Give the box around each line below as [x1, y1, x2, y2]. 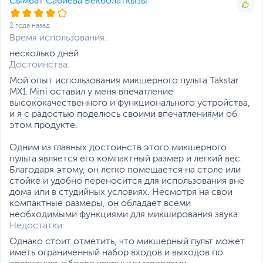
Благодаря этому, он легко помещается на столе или [9, 166, 241, 176]
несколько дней [9, 49, 79, 59]
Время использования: [9, 33, 107, 43]
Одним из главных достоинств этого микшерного [9, 143, 227, 153]
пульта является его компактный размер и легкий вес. [9, 154, 242, 164]
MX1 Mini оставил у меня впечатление [9, 87, 173, 97]
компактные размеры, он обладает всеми [9, 199, 191, 209]
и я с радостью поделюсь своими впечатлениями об [9, 110, 237, 120]
